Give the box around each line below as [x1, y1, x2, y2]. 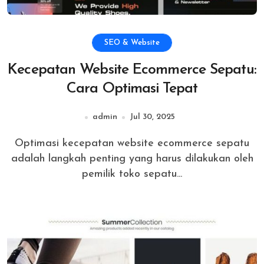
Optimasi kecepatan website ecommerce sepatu [15, 138, 24, 149]
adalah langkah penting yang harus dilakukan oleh [11, 153, 253, 164]
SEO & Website [104, 39, 160, 47]
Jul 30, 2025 [129, 113, 175, 121]
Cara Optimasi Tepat [67, 81, 197, 96]
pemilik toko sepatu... [82, 169, 182, 180]
